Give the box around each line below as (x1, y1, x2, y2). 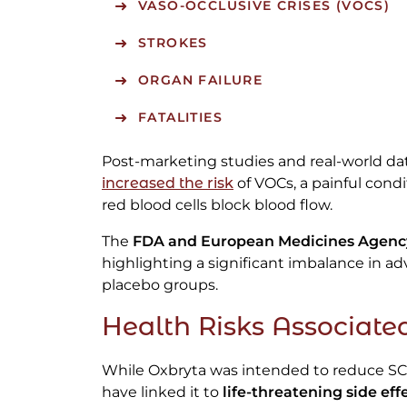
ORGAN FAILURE (138, 72, 263, 89)
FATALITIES (138, 109, 223, 126)
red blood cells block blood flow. (102, 196, 333, 214)
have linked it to (102, 383, 223, 402)
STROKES (138, 35, 208, 52)
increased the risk (102, 174, 233, 193)
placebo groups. (102, 276, 218, 294)
